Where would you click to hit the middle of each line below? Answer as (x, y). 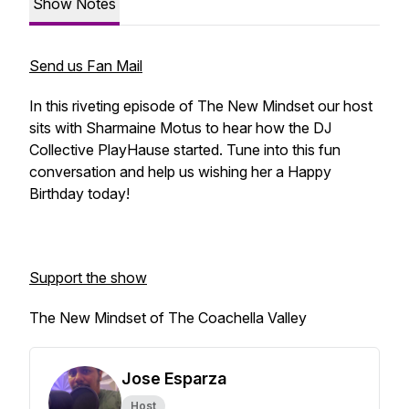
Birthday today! (79, 194)
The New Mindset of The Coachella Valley (170, 318)
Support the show (88, 278)
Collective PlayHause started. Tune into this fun (185, 150)
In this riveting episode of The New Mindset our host (201, 106)
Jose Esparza (174, 378)
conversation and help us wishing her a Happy (180, 172)
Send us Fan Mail (86, 66)
